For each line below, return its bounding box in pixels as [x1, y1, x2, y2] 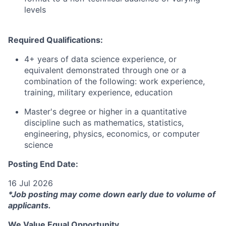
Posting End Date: [8, 159, 78, 169]
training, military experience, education [24, 87, 173, 97]
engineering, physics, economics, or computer [24, 129, 200, 139]
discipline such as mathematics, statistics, [24, 118, 184, 128]
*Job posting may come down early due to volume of [8, 189, 215, 199]
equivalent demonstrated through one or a [24, 65, 186, 75]
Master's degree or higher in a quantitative [24, 106, 187, 117]
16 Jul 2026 [8, 178, 53, 188]
